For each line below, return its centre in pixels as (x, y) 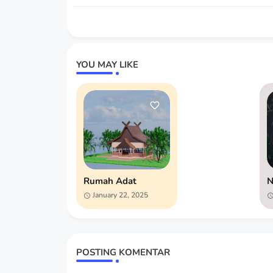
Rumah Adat (110, 181)
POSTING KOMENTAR (123, 252)
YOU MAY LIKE (107, 64)
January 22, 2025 (120, 195)
